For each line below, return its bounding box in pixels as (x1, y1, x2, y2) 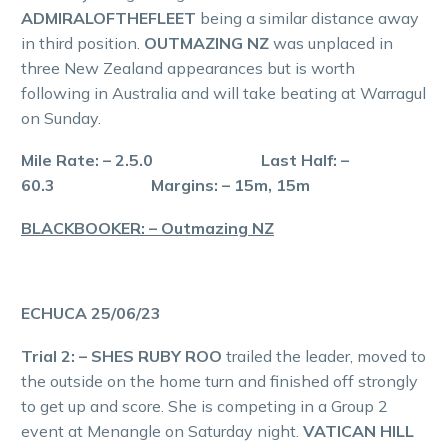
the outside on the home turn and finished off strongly (21, 370, 418, 391)
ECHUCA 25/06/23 (21, 302, 161, 323)
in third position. (21, 32, 144, 53)
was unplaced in (273, 32, 393, 53)
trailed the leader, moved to (226, 345, 426, 366)
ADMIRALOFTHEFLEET (21, 7, 200, 28)
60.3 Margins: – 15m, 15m (21, 175, 310, 196)
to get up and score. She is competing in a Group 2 (21, 395, 388, 416)
